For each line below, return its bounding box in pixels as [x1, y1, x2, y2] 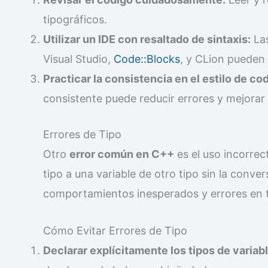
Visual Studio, [43, 53, 114, 66]
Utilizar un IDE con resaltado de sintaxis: [43, 33, 251, 46]
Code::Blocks [114, 53, 180, 66]
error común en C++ [69, 148, 174, 161]
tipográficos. [43, 13, 107, 26]
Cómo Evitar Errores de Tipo [43, 224, 187, 237]
